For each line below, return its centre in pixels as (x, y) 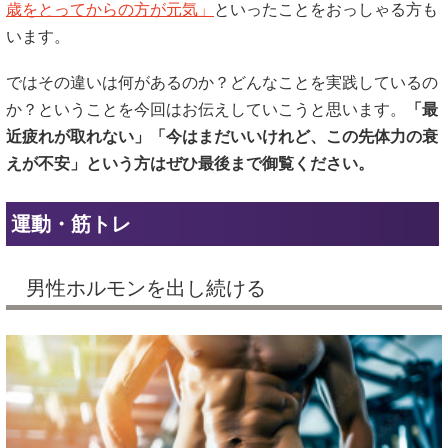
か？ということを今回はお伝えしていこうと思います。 (206, 110)
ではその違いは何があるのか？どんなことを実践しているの (222, 83)
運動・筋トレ (71, 224)
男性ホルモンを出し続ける (146, 288)
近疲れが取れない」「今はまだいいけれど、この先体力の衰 (222, 137)
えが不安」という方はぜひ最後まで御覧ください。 (190, 164)
